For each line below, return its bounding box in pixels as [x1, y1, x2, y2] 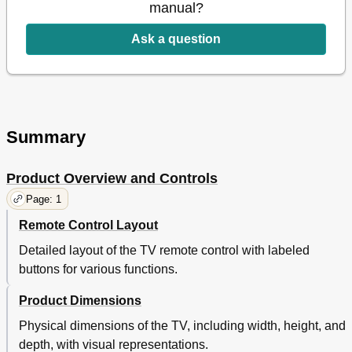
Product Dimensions [19, 294, 141, 308]
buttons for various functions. [19, 262, 178, 277]
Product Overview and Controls [6, 170, 218, 187]
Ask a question [131, 32, 221, 46]
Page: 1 [26, 192, 61, 205]
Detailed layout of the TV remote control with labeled [19, 244, 310, 258]
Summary [6, 127, 86, 148]
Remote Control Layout [19, 218, 158, 233]
